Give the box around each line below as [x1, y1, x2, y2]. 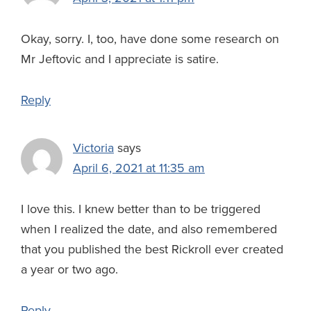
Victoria [73, 140, 114, 156]
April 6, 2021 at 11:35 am [73, 160, 205, 176]
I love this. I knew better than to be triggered [21, 201, 260, 217]
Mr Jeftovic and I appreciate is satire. [21, 51, 219, 67]
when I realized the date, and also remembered [21, 221, 277, 237]
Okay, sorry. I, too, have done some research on [21, 31, 279, 47]
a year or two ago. [21, 262, 118, 278]
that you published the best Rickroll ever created [21, 242, 283, 258]
